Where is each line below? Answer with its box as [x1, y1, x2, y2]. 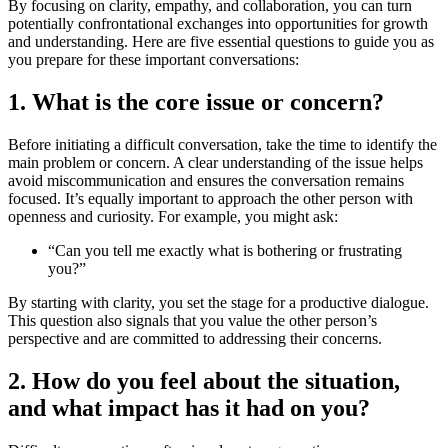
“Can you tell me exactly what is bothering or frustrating [48, 242, 402, 260]
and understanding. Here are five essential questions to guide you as [8, 33, 434, 51]
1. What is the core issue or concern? [8, 89, 384, 116]
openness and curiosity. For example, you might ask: [8, 208, 338, 226]
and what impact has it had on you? [8, 395, 370, 422]
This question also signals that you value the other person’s [8, 312, 377, 330]
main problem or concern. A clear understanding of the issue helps [8, 154, 423, 172]
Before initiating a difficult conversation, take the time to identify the [8, 136, 437, 154]
